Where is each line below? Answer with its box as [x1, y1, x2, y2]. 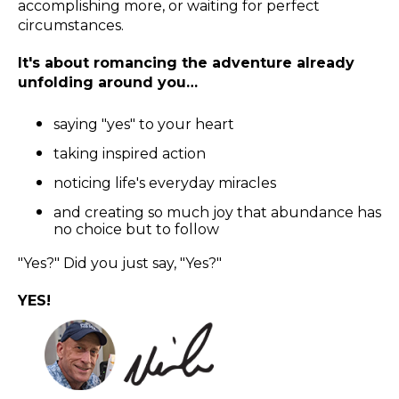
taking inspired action [53, 144, 206, 162]
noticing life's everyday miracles [53, 174, 276, 191]
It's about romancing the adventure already [18, 53, 354, 71]
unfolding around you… [18, 73, 198, 91]
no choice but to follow [53, 220, 219, 238]
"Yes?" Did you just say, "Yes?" [18, 254, 222, 272]
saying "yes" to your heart [53, 115, 234, 133]
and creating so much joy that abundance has [53, 203, 381, 221]
